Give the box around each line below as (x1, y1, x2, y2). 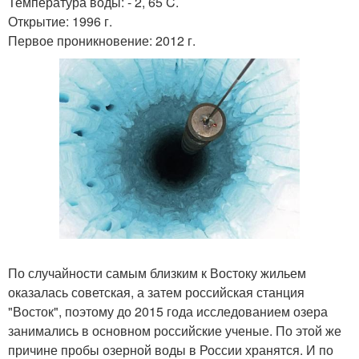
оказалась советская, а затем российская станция (8, 282, 305, 301)
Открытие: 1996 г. (8, 11, 112, 30)
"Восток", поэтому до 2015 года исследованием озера (8, 301, 328, 321)
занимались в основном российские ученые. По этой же (8, 321, 341, 340)
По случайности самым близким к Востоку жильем (8, 263, 306, 282)
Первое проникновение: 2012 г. (8, 30, 196, 50)
